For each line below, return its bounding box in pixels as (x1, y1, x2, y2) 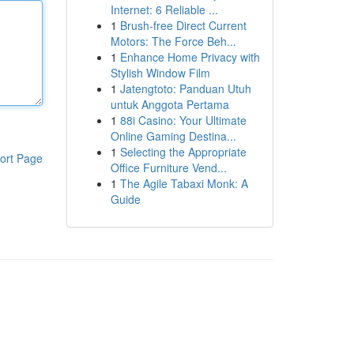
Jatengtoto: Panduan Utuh (119, 81, 251, 96)
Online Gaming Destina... (110, 128, 236, 144)
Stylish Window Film (110, 65, 210, 81)
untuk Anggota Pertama (110, 96, 229, 112)
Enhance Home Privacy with (119, 49, 260, 65)
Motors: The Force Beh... (110, 33, 236, 49)
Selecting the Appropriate (119, 144, 247, 160)
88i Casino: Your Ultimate (119, 112, 247, 128)
